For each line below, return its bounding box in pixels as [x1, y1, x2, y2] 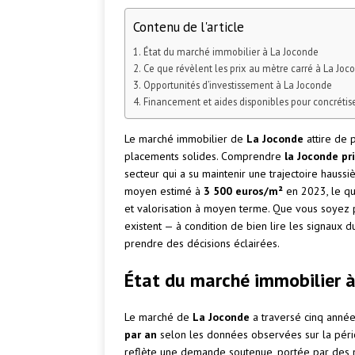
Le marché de [124, 310, 193, 325]
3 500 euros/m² [204, 184, 283, 199]
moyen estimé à [124, 184, 204, 199]
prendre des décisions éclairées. [124, 236, 280, 251]
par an [124, 327, 157, 342]
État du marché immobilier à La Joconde [143, 45, 319, 59]
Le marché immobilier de [124, 132, 246, 147]
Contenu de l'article [133, 17, 244, 36]
